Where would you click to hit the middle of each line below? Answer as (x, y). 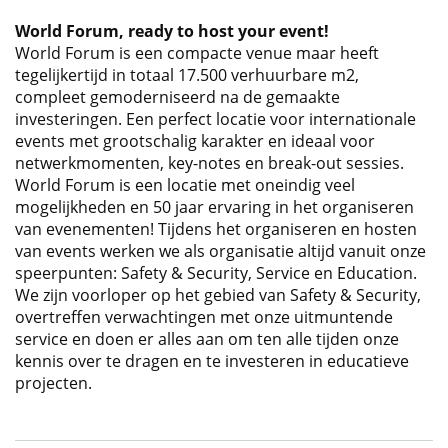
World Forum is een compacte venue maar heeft (197, 53)
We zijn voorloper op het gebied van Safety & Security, (218, 295)
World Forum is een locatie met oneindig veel (185, 185)
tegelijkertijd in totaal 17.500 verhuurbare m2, (187, 75)
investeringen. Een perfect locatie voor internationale (215, 119)
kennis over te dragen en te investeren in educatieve (212, 361)
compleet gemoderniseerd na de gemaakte (177, 97)
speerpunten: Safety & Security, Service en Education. (216, 273)
